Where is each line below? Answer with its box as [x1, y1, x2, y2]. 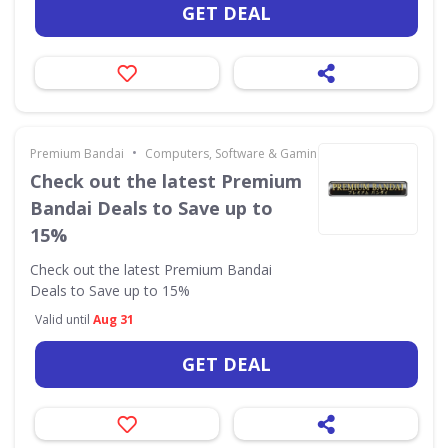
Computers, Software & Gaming [145, 144, 324, 162]
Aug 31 [93, 310, 134, 328]
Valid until [35, 310, 93, 328]
